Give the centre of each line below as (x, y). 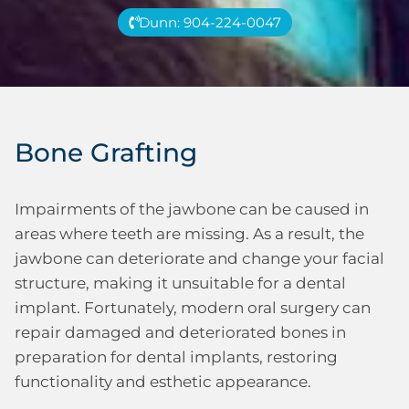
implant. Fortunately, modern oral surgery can (193, 308)
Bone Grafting (106, 152)
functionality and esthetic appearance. (163, 382)
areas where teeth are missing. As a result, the (189, 234)
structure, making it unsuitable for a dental (180, 283)
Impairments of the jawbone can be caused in (192, 209)
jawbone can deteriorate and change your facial (199, 258)
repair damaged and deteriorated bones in (180, 332)
